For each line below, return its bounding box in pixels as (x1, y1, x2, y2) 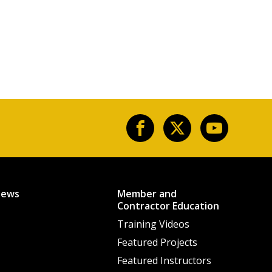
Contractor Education (117, 199, 219, 212)
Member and (117, 186, 177, 200)
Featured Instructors (117, 253, 211, 267)
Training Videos (117, 217, 189, 231)
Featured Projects (117, 235, 197, 249)
